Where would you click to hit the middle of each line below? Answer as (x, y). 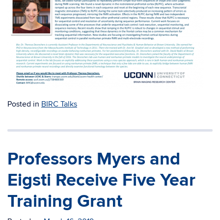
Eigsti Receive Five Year (101, 180)
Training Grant (65, 201)
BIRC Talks (59, 104)
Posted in (24, 104)
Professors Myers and (94, 159)
